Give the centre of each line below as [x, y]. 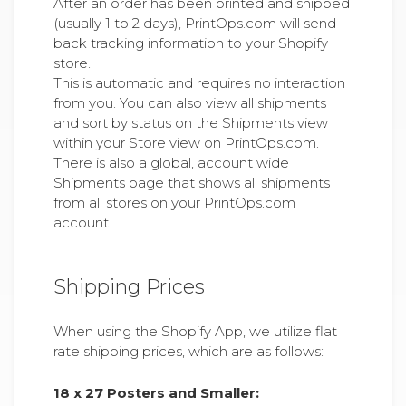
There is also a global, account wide [171, 163]
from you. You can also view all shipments [190, 103]
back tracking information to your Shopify [191, 43]
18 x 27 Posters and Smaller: [156, 392]
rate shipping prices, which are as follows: [188, 351]
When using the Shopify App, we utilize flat [195, 331]
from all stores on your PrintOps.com [174, 203]
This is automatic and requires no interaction [199, 83]
